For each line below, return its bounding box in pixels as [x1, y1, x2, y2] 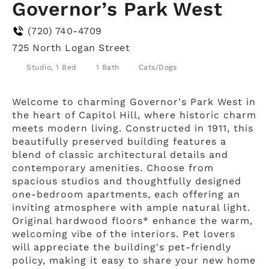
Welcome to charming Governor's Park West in [12, 95, 256, 107]
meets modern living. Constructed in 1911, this [12, 122, 253, 134]
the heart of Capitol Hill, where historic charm [12, 109, 256, 121]
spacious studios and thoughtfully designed [12, 175, 241, 187]
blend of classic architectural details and [12, 148, 228, 160]
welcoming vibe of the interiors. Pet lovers [12, 228, 235, 240]
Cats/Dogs [138, 62, 177, 71]
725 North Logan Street [12, 41, 130, 53]
